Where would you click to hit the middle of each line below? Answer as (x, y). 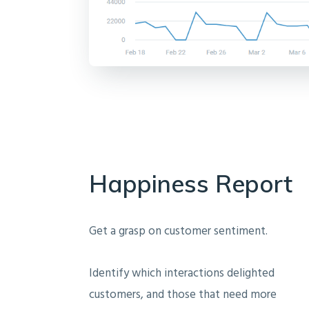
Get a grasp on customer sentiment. (178, 231)
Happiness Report (191, 183)
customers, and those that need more (183, 295)
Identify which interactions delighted (182, 273)
